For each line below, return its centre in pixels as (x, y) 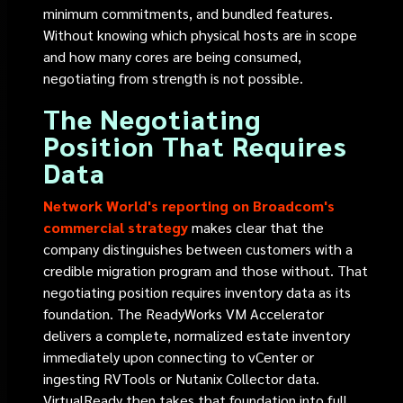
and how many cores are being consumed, (173, 56)
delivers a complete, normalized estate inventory (197, 335)
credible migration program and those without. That (206, 270)
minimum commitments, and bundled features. (188, 13)
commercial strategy (116, 227)
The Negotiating (152, 118)
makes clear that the (256, 227)
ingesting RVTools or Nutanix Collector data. (182, 378)
